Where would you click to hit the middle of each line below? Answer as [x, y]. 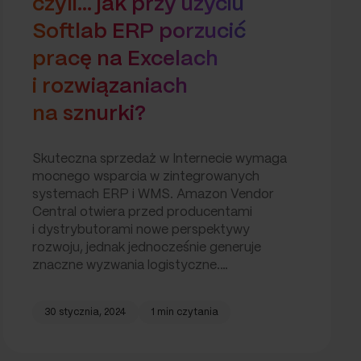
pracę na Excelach [124, 60]
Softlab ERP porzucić [139, 32]
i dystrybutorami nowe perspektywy [141, 230]
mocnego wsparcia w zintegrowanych [145, 177]
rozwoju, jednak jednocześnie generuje [146, 248]
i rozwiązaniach [109, 87]
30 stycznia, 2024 [85, 313]
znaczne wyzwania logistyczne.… [130, 266]
